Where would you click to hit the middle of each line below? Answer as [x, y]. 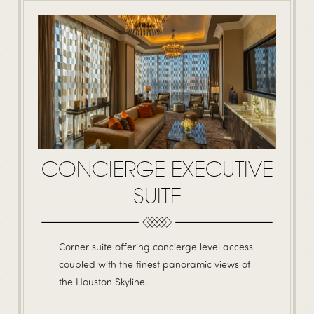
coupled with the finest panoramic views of [155, 264]
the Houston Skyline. [103, 281]
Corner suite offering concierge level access [156, 246]
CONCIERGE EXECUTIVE [157, 169]
